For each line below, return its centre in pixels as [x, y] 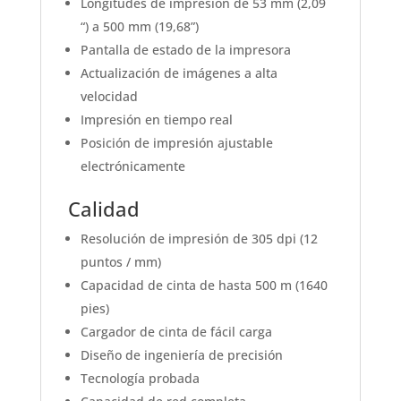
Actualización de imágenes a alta [179, 73]
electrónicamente [132, 166]
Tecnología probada [140, 379]
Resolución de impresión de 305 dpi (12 [199, 239]
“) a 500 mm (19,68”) [139, 27]
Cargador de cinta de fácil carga [176, 332]
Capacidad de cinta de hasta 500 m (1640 [204, 286]
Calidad [103, 209]
